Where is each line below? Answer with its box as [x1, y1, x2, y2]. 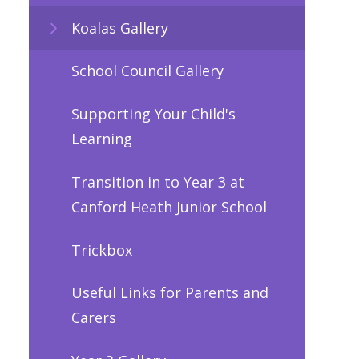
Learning [71, 129, 132, 149]
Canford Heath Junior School [71, 196, 267, 216]
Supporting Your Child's [71, 104, 236, 124]
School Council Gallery [71, 61, 224, 81]
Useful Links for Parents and [71, 283, 268, 303]
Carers [71, 308, 116, 328]
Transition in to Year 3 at [71, 171, 244, 192]
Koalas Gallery [71, 18, 168, 38]
